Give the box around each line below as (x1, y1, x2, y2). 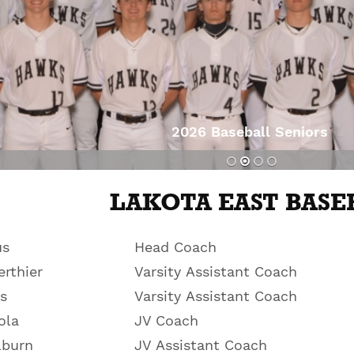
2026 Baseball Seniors (171, 123, 329, 140)
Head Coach (134, 239, 217, 255)
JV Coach (134, 312, 198, 329)
